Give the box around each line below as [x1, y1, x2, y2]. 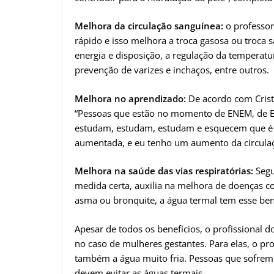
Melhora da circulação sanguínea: [75, 20, 226, 32]
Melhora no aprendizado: [75, 92, 188, 105]
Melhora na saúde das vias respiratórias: [75, 165, 253, 177]
